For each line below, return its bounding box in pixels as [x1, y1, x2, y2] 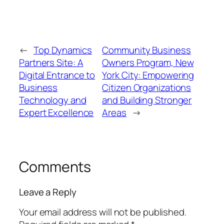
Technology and [19, 93, 86, 107]
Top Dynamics [33, 43, 92, 57]
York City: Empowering [102, 68, 194, 82]
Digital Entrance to [19, 68, 95, 82]
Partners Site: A [19, 56, 83, 69]
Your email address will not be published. [19, 205, 186, 219]
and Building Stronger [102, 93, 192, 107]
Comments [19, 157, 91, 177]
